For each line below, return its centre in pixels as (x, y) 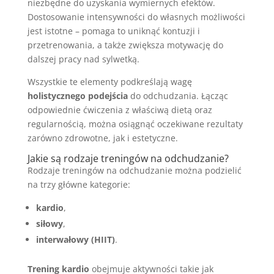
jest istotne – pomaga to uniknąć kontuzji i (113, 31)
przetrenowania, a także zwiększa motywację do (125, 45)
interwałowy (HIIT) (75, 239)
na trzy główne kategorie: (79, 184)
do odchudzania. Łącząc (178, 96)
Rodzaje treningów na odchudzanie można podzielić (134, 170)
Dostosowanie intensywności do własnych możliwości (136, 17)
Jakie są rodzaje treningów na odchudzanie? (128, 158)
